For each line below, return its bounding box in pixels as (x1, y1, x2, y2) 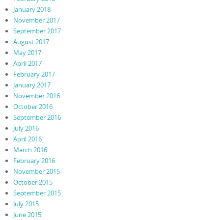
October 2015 (13, 177, 53, 187)
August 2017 (13, 37, 49, 46)
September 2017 (13, 26, 61, 35)
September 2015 (13, 188, 61, 197)
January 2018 (13, 4, 51, 14)
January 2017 (13, 80, 51, 89)
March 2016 (13, 145, 47, 154)
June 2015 (13, 210, 41, 219)
